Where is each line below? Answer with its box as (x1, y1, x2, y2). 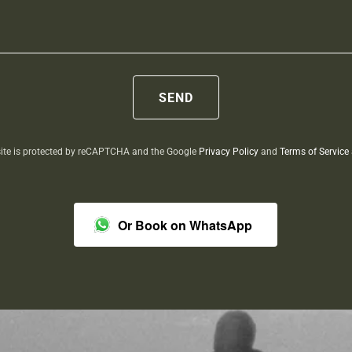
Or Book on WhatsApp (118, 215, 253, 234)
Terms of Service (279, 146, 349, 157)
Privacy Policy (198, 146, 258, 157)
